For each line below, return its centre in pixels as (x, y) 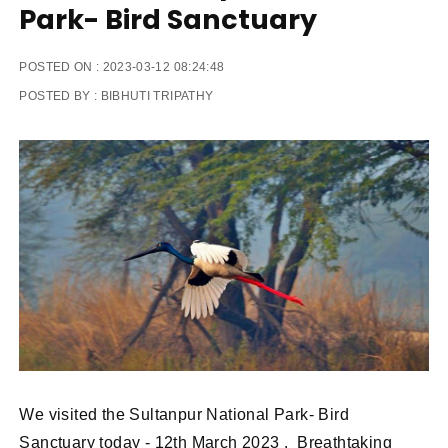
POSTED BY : (60, 96)
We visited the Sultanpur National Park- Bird (184, 414)
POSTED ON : (61, 67)
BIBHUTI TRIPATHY (157, 96)
